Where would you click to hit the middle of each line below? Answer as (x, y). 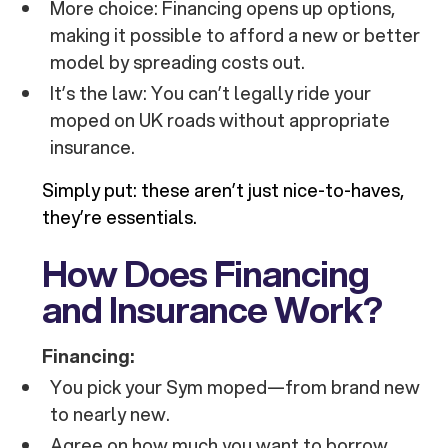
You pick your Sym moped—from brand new (235, 387)
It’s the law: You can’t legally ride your (211, 93)
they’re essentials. (120, 217)
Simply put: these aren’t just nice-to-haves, (223, 190)
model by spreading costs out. (178, 62)
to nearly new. (110, 414)
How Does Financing (206, 273)
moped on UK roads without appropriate (220, 120)
